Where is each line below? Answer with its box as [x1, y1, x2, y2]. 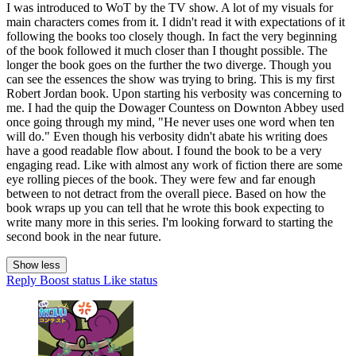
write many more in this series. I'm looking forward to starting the [6, 215, 333, 230]
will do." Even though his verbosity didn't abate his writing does [6, 130, 327, 144]
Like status [103, 273, 157, 288]
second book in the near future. [6, 230, 161, 244]
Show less [13, 259, 60, 272]
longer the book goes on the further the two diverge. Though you [6, 58, 331, 72]
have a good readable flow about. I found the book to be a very [6, 144, 322, 158]
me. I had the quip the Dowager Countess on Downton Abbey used [6, 101, 344, 115]
